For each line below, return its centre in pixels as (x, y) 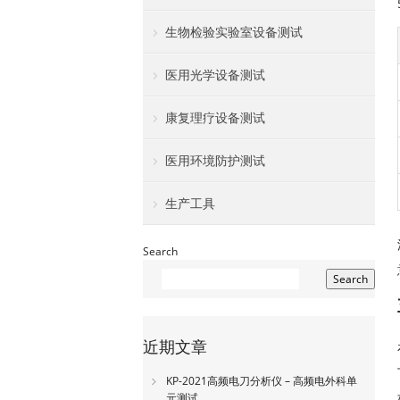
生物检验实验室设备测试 (234, 32)
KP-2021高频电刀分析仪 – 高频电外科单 (262, 381)
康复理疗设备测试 (215, 117)
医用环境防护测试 (215, 160)
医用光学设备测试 (215, 75)
